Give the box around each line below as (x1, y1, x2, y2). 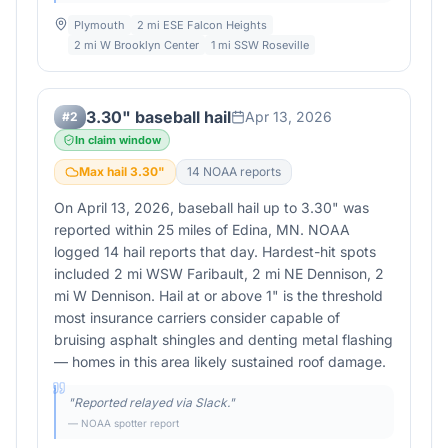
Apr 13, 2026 (245, 108, 332, 125)
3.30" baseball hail (86, 107, 231, 127)
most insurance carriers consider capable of (54, 309, 340, 326)
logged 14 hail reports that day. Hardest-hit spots (54, 243, 376, 260)
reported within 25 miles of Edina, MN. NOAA (54, 221, 350, 238)
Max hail (79, 164, 130, 179)
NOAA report (200, 164, 275, 179)
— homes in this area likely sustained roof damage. (54, 353, 386, 370)
